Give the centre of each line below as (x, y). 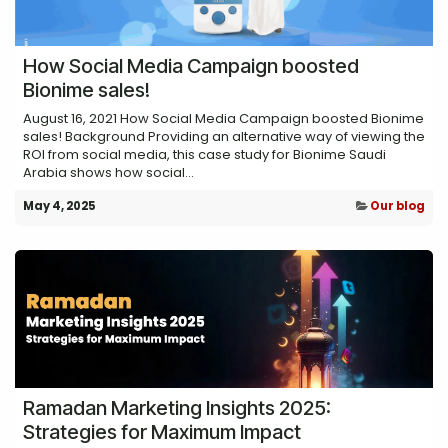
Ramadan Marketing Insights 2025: (177, 407)
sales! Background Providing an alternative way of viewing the (224, 136)
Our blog (397, 205)
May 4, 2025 (59, 205)
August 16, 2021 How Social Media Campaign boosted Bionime (223, 118)
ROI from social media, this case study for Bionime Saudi (204, 154)
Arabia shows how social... (108, 172)
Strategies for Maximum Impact (162, 431)
